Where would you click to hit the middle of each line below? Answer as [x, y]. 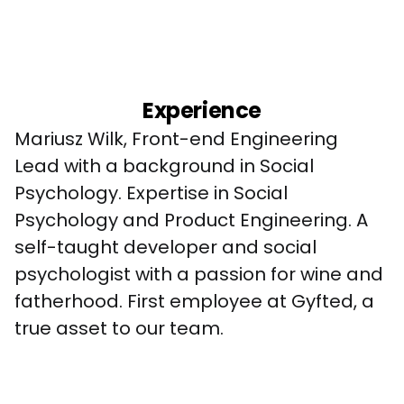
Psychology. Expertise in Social [153, 193]
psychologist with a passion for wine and [201, 274]
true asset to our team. [119, 328]
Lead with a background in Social [166, 166]
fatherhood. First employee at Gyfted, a [197, 301]
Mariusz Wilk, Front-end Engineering [179, 139]
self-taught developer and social [168, 247]
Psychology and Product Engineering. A [193, 220]
